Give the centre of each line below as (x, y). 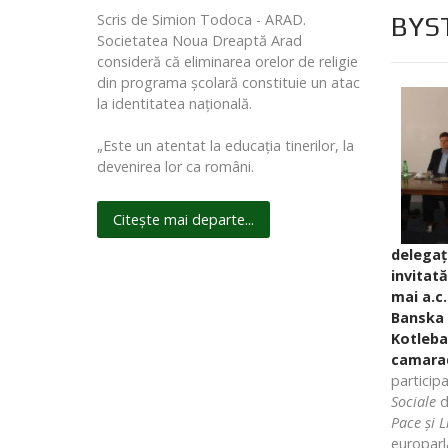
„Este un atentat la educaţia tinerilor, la (225, 146)
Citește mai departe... (183, 220)
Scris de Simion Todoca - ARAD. (201, 20)
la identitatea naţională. (174, 104)
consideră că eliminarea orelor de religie (227, 62)
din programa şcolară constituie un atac (228, 83)
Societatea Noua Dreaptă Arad (199, 41)
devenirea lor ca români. (175, 167)
